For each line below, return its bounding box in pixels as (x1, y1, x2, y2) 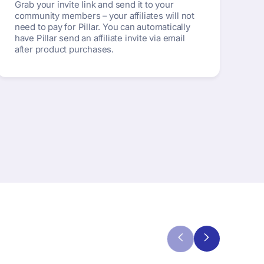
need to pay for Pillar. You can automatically (14, 21, 190, 32)
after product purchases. (14, 44, 114, 55)
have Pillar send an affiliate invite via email (14, 32, 185, 44)
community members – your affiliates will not (14, 10, 195, 21)
